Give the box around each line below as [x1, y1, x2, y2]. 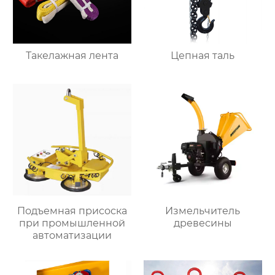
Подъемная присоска [17, 204, 128, 217]
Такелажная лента [26, 50, 119, 62]
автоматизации [33, 229, 112, 241]
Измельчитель [165, 204, 241, 217]
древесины [173, 217, 232, 229]
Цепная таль [171, 50, 235, 62]
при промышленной [19, 217, 126, 229]
